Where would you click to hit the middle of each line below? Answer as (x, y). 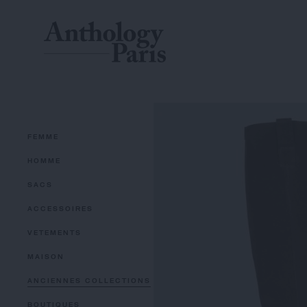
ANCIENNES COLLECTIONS (89, 280)
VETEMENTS (54, 232)
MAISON (46, 256)
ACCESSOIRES (60, 208)
